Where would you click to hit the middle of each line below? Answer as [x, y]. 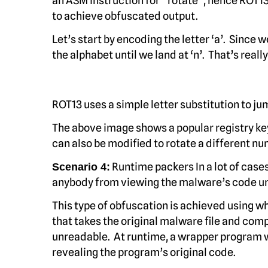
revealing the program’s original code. [144, 252]
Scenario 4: [81, 167]
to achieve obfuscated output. [125, 16]
